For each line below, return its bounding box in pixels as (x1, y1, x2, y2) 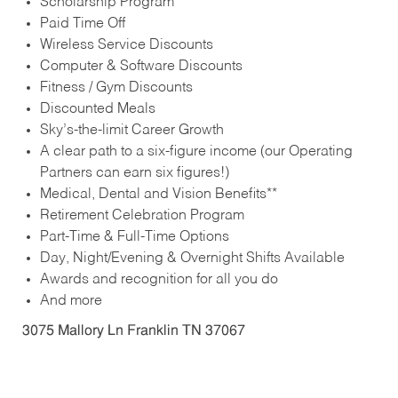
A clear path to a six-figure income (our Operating (39, 145, 353, 160)
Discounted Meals (39, 102, 155, 117)
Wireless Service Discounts (39, 38, 213, 53)
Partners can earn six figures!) (39, 166, 229, 181)
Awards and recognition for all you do (39, 273, 278, 288)
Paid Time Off (39, 17, 125, 32)
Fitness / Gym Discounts (39, 81, 193, 96)
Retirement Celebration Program (39, 209, 244, 224)
